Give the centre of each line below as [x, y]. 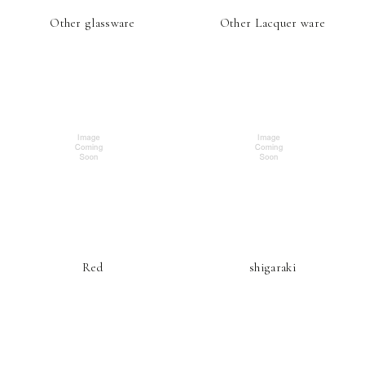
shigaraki [273, 267]
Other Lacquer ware [273, 23]
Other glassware [92, 23]
